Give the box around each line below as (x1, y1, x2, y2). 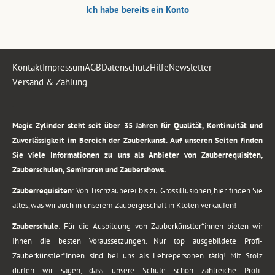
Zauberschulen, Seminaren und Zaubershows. (12, 165, 166, 176)
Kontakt (12, 61, 42, 74)
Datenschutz (101, 61, 150, 74)
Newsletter (169, 61, 212, 74)
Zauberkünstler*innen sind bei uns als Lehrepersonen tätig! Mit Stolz (12, 250, 263, 261)
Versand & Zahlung (12, 76, 87, 88)
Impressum (42, 61, 85, 74)
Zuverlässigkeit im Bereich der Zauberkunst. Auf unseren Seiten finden (12, 135, 263, 146)
